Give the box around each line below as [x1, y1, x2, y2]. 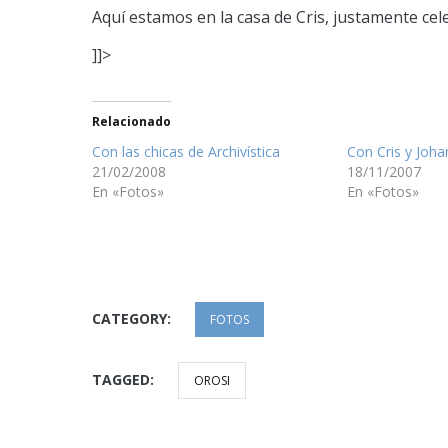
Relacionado [92, 113, 171, 130]
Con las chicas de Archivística [92, 142, 280, 161]
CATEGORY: [92, 309, 175, 328]
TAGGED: [92, 370, 158, 389]
